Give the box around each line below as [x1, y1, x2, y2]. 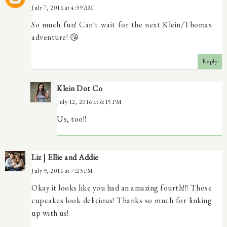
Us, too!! [57, 113, 87, 124]
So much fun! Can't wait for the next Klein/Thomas [31, 19, 212, 30]
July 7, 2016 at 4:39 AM [31, 3, 94, 12]
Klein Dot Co [57, 83, 102, 94]
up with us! [31, 207, 69, 218]
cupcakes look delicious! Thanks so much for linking [31, 195, 212, 206]
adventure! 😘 [31, 31, 79, 43]
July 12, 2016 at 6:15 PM [57, 97, 122, 106]
